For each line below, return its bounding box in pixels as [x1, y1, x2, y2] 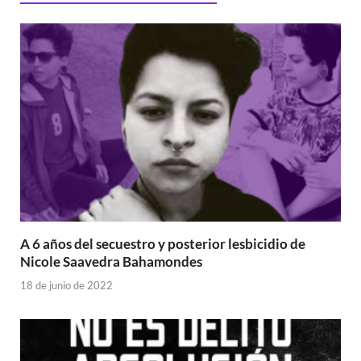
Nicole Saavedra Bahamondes [20, 253, 202, 270]
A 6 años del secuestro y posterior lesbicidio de [20, 235, 305, 252]
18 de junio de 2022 [20, 278, 113, 292]
